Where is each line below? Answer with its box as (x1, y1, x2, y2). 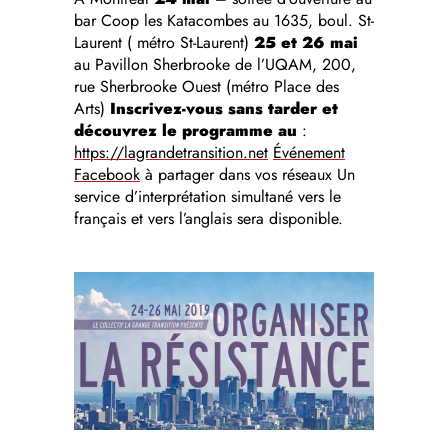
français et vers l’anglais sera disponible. (74, 207, 343, 231)
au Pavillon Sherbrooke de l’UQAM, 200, (74, 53, 356, 77)
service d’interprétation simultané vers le (74, 185, 341, 209)
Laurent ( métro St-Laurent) (74, 31, 254, 55)
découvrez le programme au (74, 119, 297, 143)
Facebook (74, 163, 140, 187)
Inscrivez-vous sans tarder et (110, 97, 338, 121)
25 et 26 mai (254, 31, 358, 55)
